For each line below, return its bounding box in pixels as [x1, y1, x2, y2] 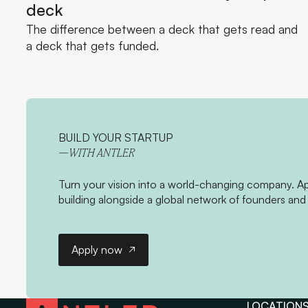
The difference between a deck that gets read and [25, 21, 298, 36]
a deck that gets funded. [25, 37, 159, 53]
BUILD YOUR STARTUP [58, 131, 173, 145]
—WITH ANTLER [58, 148, 135, 160]
